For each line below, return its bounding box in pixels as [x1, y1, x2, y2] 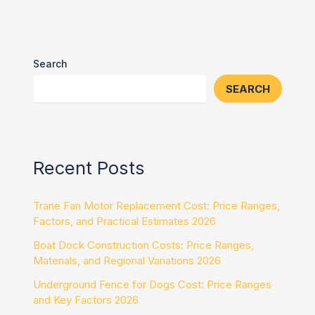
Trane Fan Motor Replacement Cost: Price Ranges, [33, 198, 281, 212]
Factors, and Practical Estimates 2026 [33, 214, 217, 228]
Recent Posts [33, 156, 146, 179]
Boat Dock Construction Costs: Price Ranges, [33, 238, 255, 252]
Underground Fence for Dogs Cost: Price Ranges [33, 277, 272, 291]
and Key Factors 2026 [33, 292, 139, 307]
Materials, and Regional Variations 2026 [33, 253, 221, 267]
